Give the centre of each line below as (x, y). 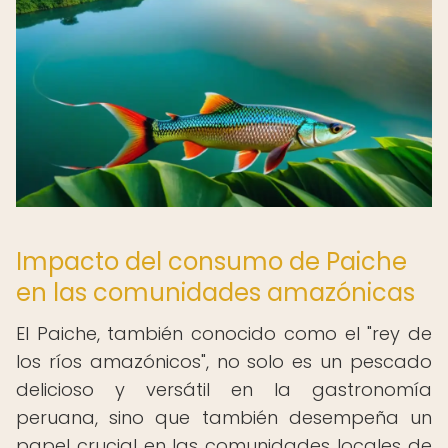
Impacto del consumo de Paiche (211, 261)
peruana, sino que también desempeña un (224, 417)
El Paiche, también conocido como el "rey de (224, 333)
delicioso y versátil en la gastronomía (224, 389)
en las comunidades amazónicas (215, 292)
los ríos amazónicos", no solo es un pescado (224, 361)
